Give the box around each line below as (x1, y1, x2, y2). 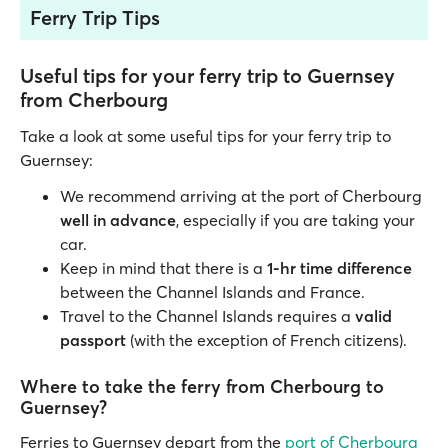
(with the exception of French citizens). (126, 330, 407, 350)
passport (60, 330, 126, 350)
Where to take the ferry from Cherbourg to (20, 375, 384, 398)
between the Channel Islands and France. (60, 282, 365, 302)
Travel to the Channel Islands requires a (60, 306, 355, 326)
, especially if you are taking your (176, 210, 415, 230)
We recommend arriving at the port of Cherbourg (60, 186, 422, 206)
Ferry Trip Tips (30, 5, 160, 30)
